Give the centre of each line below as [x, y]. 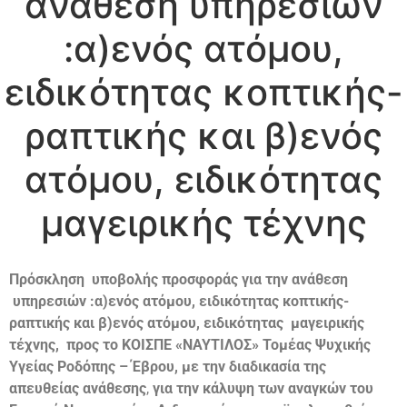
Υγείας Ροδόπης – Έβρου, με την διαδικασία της [168, 366]
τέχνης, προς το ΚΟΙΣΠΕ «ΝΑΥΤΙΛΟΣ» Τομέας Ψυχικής [190, 344]
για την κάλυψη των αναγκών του [263, 388]
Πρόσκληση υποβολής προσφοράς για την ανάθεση [179, 279]
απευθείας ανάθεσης [78, 388]
